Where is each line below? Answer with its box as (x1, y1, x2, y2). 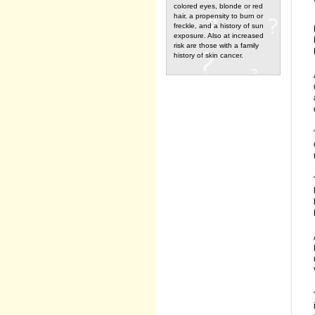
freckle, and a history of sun (174, 22, 264, 30)
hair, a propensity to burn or (174, 12, 263, 20)
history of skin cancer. (174, 51, 243, 59)
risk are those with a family (174, 41, 259, 49)
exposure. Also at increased (174, 32, 264, 39)
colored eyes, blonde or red (174, 2, 263, 10)
